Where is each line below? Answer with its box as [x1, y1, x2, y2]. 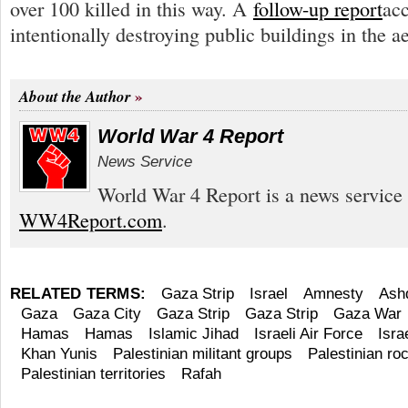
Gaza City [73, 304, 141, 322]
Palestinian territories [21, 364, 166, 382]
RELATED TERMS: [10, 284, 147, 302]
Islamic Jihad [148, 324, 239, 342]
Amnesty [303, 284, 364, 302]
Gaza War [333, 304, 402, 322]
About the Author [19, 85, 131, 107]
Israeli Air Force [254, 324, 362, 342]
